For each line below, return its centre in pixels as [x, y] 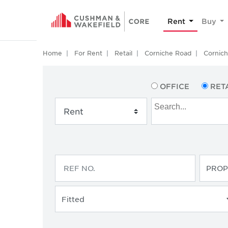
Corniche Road [168, 53]
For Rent [88, 53]
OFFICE [175, 86]
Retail [123, 53]
